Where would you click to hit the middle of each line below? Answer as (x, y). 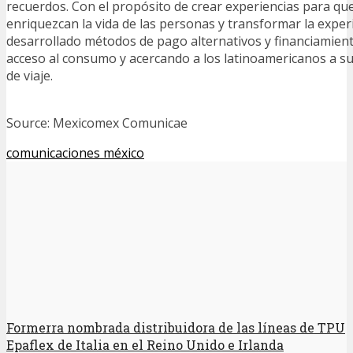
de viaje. (30, 75)
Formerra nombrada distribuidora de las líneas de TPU (176, 327)
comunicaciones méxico (75, 152)
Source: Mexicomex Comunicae (97, 123)
